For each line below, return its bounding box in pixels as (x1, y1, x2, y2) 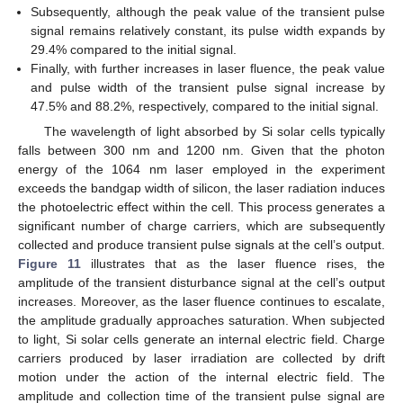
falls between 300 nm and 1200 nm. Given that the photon (18, 143, 385, 157)
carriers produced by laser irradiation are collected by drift (18, 351, 385, 365)
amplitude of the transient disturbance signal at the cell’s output (18, 275, 385, 290)
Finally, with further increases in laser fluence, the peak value (31, 60, 385, 76)
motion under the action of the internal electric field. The (18, 370, 385, 384)
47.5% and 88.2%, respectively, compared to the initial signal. (31, 98, 380, 113)
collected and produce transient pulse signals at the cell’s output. (18, 237, 385, 252)
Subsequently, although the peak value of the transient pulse (31, 4, 385, 19)
